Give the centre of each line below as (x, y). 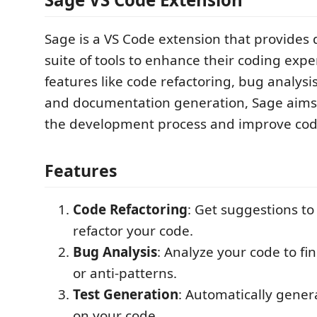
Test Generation (126, 294)
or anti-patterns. (125, 273)
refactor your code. (133, 230)
